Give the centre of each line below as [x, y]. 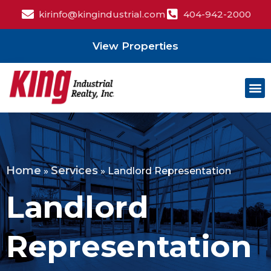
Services [74, 171]
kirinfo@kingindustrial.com [102, 14]
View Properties [135, 46]
